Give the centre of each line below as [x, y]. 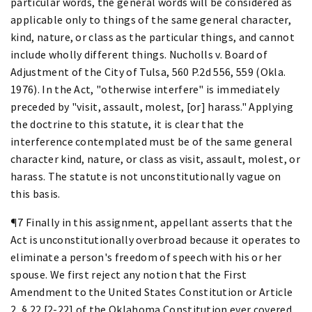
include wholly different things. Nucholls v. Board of [139, 54]
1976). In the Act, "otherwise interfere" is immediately [145, 89]
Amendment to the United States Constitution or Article [152, 291]
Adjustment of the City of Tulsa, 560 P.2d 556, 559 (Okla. [148, 71]
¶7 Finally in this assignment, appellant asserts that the [152, 222]
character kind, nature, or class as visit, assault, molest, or [155, 158]
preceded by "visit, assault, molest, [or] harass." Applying [152, 106]
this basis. [36, 193]
